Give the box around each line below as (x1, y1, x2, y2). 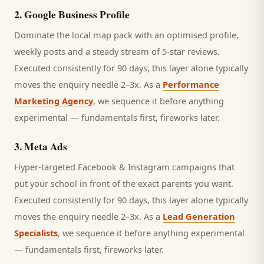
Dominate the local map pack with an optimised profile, (14, 29, 239, 41)
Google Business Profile (24, 6, 130, 22)
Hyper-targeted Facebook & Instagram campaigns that (14, 161, 235, 173)
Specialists (14, 227, 58, 239)
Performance (163, 78, 219, 90)
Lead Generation (163, 210, 235, 222)
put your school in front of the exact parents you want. (14, 177, 233, 189)
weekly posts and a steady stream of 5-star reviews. (14, 45, 220, 57)
